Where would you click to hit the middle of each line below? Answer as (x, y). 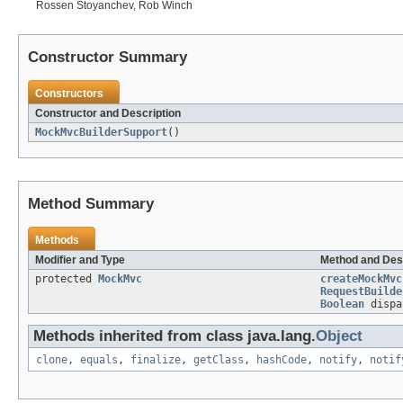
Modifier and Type (80, 260)
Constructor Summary (107, 57)
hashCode (282, 359)
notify (338, 359)
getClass (219, 359)
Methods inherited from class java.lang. (175, 336)
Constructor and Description (108, 113)
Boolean (342, 304)
